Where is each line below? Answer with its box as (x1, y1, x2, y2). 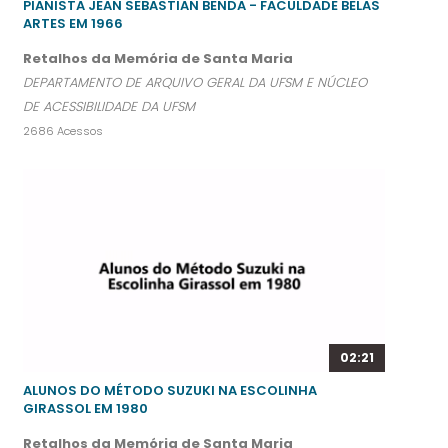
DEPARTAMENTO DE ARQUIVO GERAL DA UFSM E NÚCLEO (23, 72, 367, 92)
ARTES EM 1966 (23, 13, 123, 33)
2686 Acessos (23, 122, 103, 139)
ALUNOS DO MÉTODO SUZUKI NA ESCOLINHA (23, 381, 317, 401)
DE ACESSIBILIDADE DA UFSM (23, 96, 195, 116)
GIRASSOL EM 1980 (23, 399, 148, 419)
